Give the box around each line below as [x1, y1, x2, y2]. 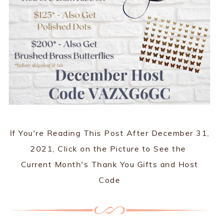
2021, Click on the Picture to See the [30, 143, 189, 153]
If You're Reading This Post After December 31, [9, 128, 210, 138]
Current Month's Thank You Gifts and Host [21, 159, 198, 169]
